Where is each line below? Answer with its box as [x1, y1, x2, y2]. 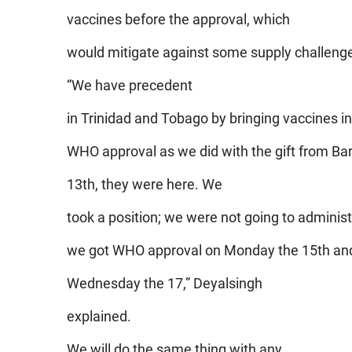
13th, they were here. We [67, 176, 223, 192]
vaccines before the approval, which [67, 11, 291, 27]
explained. [67, 308, 132, 324]
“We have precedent [67, 77, 193, 93]
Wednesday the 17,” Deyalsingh [67, 275, 263, 291]
